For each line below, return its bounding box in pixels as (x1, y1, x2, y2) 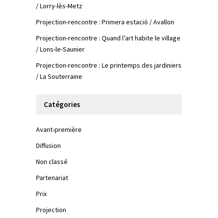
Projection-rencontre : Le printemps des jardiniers (36, 61, 182, 70)
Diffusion (36, 141, 61, 150)
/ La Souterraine (36, 72, 82, 81)
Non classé (36, 157, 68, 166)
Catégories (44, 100, 80, 109)
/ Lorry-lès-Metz (36, 1, 82, 11)
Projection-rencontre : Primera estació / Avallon (36, 18, 174, 27)
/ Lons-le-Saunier (36, 45, 85, 54)
